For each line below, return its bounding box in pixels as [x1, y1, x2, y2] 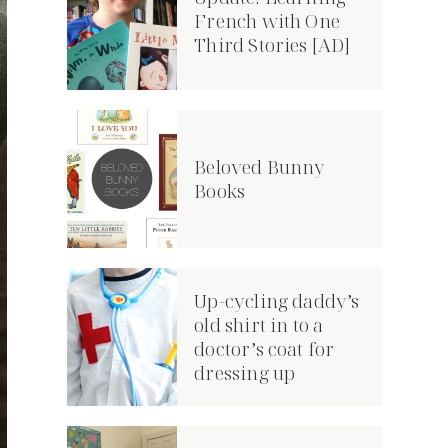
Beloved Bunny [194, 153, 326, 180]
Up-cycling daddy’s [194, 287, 360, 314]
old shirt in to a [194, 311, 324, 338]
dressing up [194, 359, 296, 386]
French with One [194, 8, 341, 35]
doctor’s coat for [194, 335, 335, 362]
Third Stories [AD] [194, 32, 351, 59]
